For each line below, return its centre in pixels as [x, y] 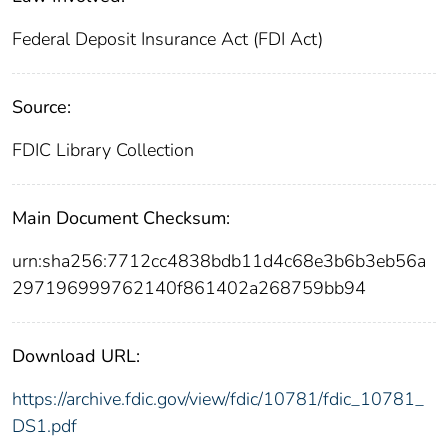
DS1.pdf [44, 426]
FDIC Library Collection [103, 150]
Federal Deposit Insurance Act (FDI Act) [167, 39]
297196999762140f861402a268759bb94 [189, 288]
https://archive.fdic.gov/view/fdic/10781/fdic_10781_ [218, 399]
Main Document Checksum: [121, 218]
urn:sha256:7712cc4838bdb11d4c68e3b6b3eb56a [219, 261]
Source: [41, 107]
